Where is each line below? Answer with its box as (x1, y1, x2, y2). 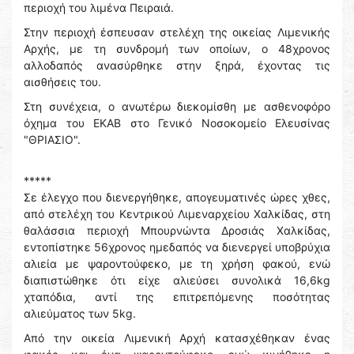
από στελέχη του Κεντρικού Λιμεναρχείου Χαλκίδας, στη (24, 207, 330, 220)
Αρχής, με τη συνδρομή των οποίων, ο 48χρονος (24, 42, 330, 55)
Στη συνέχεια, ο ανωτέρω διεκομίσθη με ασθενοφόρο (24, 100, 330, 113)
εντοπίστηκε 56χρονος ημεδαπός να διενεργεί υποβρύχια (24, 240, 330, 254)
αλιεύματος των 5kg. (24, 307, 136, 320)
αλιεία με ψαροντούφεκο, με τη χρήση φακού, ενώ (24, 257, 330, 270)
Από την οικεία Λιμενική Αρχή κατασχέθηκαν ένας (24, 331, 330, 345)
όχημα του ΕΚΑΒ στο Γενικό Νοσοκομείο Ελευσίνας (24, 116, 330, 130)
